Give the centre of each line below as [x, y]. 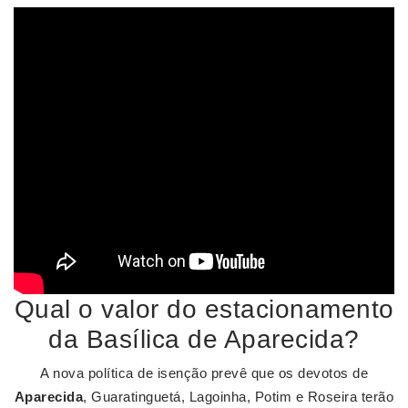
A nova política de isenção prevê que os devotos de [204, 373]
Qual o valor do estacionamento [204, 309]
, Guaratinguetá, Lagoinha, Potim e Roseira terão [239, 397]
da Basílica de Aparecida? [204, 339]
